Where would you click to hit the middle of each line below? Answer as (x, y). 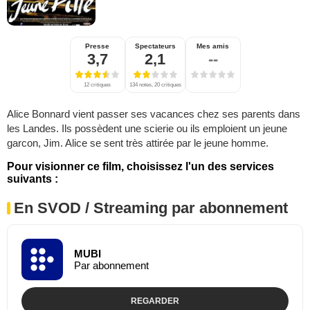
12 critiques (97, 84)
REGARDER (155, 301)
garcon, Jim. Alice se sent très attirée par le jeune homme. (138, 143)
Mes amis (213, 46)
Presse (97, 46)
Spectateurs (155, 46)
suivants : (33, 179)
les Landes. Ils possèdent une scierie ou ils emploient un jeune (147, 128)
